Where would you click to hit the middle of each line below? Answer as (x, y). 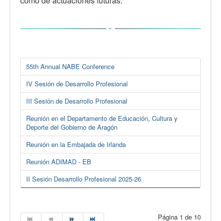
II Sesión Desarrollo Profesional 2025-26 (84, 179)
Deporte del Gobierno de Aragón (72, 127)
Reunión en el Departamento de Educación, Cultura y (102, 118)
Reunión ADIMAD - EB (59, 161)
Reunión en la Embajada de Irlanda (76, 144)
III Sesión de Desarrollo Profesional (77, 101)
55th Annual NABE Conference (70, 66)
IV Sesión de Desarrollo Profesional (77, 83)
